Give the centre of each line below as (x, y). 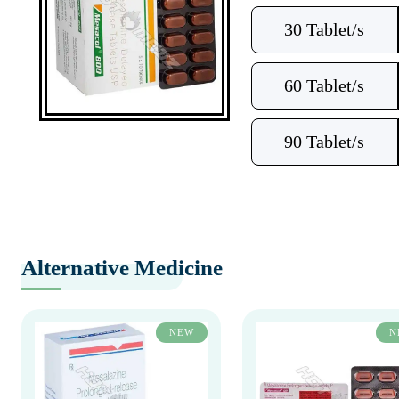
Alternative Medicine (122, 268)
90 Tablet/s (324, 142)
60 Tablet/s (324, 85)
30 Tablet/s (324, 29)
